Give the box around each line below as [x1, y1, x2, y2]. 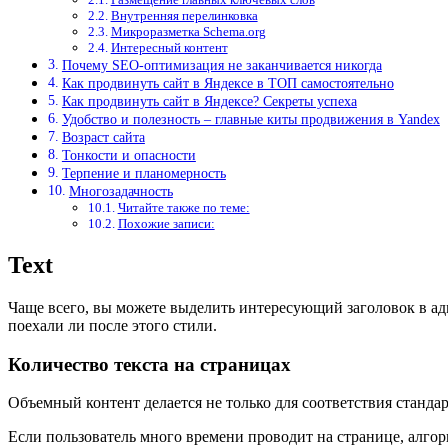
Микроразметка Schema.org [110, 24, 266, 40]
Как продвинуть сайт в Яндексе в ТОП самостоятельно [61, 75, 394, 92]
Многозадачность [68, 183, 173, 200]
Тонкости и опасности [61, 147, 196, 164]
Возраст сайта [61, 129, 145, 146]
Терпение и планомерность [61, 165, 226, 182]
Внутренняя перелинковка [110, 8, 258, 24]
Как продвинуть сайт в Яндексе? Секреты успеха [61, 93, 357, 110]
